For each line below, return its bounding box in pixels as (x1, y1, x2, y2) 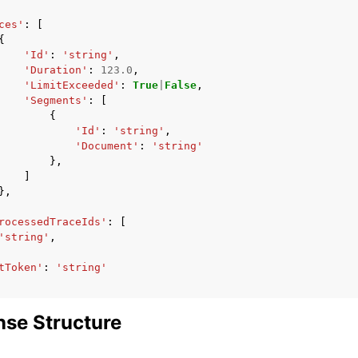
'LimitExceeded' (24, 78, 120, 91)
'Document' (75, 139, 139, 152)
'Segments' (24, 93, 88, 106)
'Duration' (24, 63, 88, 76)
